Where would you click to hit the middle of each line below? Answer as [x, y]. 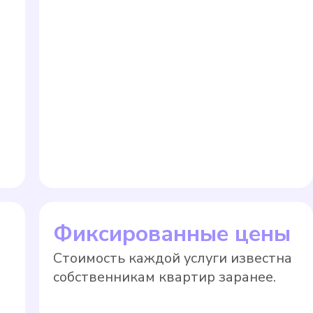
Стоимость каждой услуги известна [172, 258]
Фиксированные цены [172, 234]
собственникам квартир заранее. [164, 277]
